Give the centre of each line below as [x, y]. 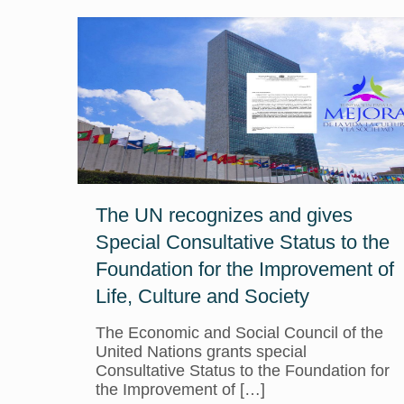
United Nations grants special [201, 352]
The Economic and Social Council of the [239, 333]
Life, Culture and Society [202, 296]
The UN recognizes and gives [224, 215]
